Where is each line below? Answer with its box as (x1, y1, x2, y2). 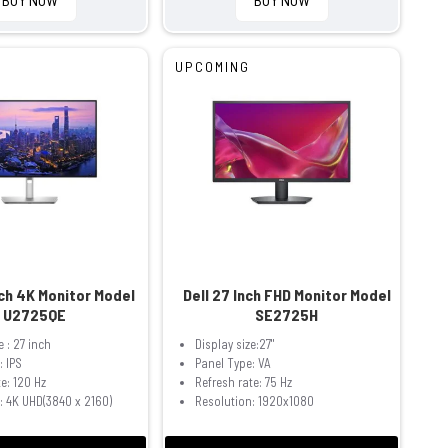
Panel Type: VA (195, 355, 272, 372)
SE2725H (255, 305, 319, 325)
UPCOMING (175, 57, 251, 75)
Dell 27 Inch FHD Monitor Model (182, 285, 391, 305)
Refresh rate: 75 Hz (195, 374, 293, 391)
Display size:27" (195, 336, 275, 353)
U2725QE (3, 305, 67, 325)
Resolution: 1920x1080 (195, 393, 315, 410)
